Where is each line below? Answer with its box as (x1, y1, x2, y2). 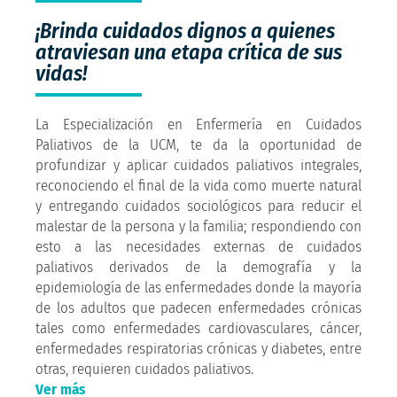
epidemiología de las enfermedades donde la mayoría (35, 277, 362, 297)
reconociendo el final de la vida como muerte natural (35, 175, 362, 195)
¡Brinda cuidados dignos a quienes (35, 18, 335, 43)
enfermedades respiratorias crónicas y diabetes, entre (35, 339, 362, 358)
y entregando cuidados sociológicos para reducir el (35, 196, 362, 215)
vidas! (35, 60, 87, 86)
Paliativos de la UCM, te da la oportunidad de (35, 135, 362, 154)
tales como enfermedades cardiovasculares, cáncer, (35, 318, 362, 338)
